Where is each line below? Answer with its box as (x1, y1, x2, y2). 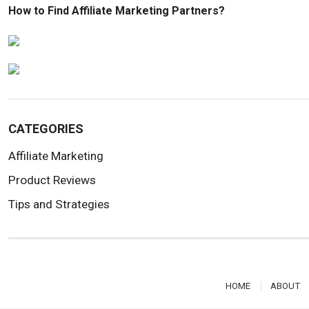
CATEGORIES (8, 121, 83, 137)
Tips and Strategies (8, 197, 110, 212)
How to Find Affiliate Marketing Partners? (8, 4, 225, 18)
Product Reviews (8, 173, 96, 188)
